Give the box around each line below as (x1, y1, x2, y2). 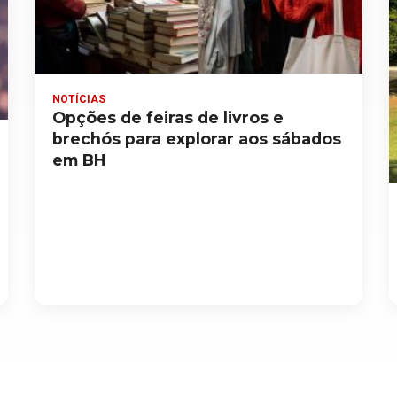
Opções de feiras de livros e (52, 108, 284, 128)
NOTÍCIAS (52, 93, 106, 106)
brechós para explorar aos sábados (52, 129, 342, 149)
